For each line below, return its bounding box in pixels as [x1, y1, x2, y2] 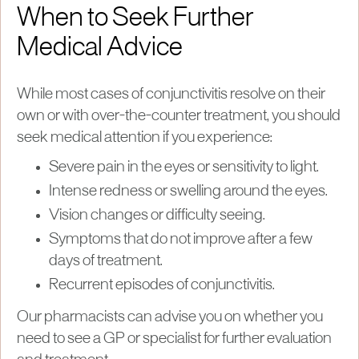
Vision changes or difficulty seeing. [49, 208, 265, 223]
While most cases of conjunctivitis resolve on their [17, 87, 325, 102]
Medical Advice [17, 36, 183, 61]
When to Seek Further [17, 6, 254, 31]
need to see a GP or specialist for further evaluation [17, 331, 332, 346]
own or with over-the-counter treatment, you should [17, 108, 341, 123]
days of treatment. [49, 253, 163, 268]
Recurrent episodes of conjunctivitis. [49, 277, 275, 292]
